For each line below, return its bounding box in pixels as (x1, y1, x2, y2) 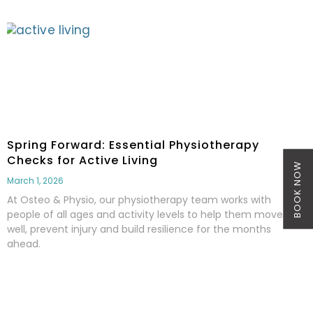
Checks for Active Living (7, 152, 158, 169)
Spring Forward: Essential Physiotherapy (7, 137, 259, 154)
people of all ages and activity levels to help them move (7, 208, 283, 222)
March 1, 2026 (7, 175, 64, 187)
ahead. (7, 237, 41, 252)
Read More (7, 273, 67, 289)
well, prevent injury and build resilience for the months (7, 222, 271, 237)
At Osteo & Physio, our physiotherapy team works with (7, 193, 271, 208)
